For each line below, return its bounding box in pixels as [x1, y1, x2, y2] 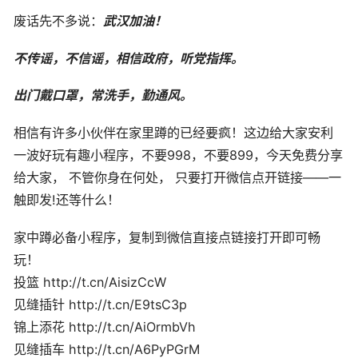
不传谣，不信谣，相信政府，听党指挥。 [14, 50, 244, 66]
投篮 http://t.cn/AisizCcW [14, 273, 166, 290]
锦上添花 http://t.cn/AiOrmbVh [14, 318, 196, 335]
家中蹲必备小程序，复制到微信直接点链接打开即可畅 [14, 229, 320, 245]
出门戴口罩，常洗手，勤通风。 [14, 87, 193, 104]
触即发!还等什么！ [14, 192, 120, 209]
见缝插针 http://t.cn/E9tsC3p [14, 296, 187, 312]
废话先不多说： [14, 13, 103, 29]
